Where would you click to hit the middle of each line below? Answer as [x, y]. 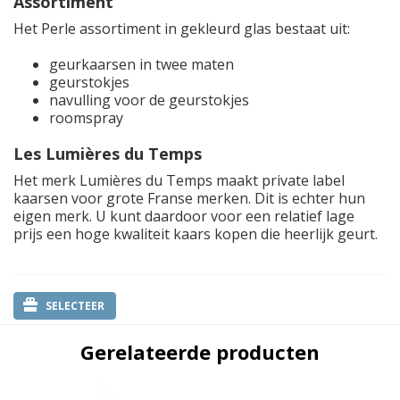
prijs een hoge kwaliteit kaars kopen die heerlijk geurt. [196, 234]
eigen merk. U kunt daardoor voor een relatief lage [184, 217]
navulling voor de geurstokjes [149, 100]
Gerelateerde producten [200, 352]
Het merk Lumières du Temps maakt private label [179, 181]
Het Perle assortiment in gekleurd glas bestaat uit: [182, 29]
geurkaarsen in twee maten [145, 65]
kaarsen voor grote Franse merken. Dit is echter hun [189, 199]
